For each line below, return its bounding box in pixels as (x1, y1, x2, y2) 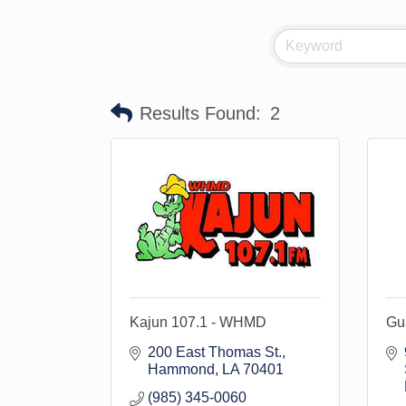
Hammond (148, 362, 215, 377)
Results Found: (140, 102, 261, 123)
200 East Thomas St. (148, 344, 282, 360)
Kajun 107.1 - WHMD (130, 314, 266, 330)
